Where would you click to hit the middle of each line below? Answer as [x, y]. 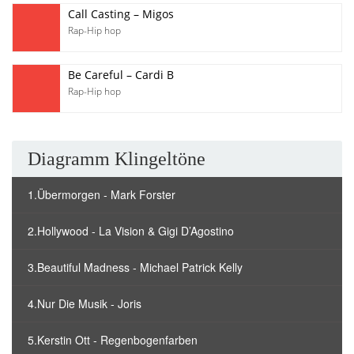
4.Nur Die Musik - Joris [85, 303]
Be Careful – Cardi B [121, 75]
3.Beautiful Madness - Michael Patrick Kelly [135, 267]
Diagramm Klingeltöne [117, 159]
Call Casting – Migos [121, 14]
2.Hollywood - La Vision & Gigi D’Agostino [131, 231]
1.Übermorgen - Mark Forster [102, 194]
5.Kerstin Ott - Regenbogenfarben [113, 340]
